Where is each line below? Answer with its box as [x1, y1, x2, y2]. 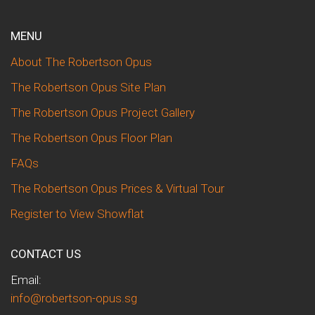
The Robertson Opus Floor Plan [11, 130, 172, 145]
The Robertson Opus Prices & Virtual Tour [11, 181, 224, 195]
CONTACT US [11, 246, 81, 261]
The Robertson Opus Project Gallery [11, 105, 195, 120]
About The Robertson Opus [11, 54, 152, 69]
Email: [11, 272, 41, 287]
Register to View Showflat [11, 206, 144, 221]
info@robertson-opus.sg [11, 290, 137, 305]
